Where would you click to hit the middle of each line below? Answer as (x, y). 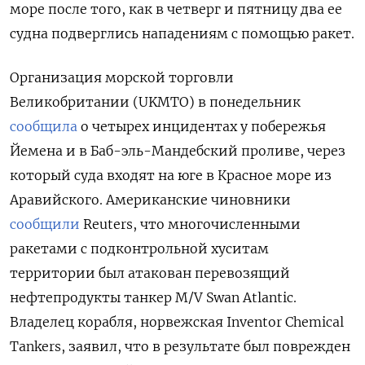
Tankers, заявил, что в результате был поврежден (180, 347)
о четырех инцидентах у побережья (202, 127)
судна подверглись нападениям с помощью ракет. (182, 34)
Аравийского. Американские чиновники (150, 200)
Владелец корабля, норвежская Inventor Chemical (177, 322)
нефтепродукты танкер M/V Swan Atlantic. (153, 298)
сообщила (44, 127)
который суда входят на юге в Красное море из (171, 176)
